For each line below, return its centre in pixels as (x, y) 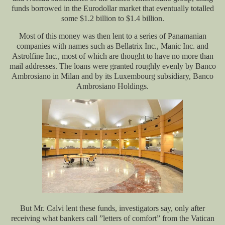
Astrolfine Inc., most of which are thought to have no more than (113, 56)
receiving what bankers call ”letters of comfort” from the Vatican (113, 218)
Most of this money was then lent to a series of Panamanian (113, 36)
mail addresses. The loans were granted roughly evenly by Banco (113, 66)
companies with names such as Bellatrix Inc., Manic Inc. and (113, 46)
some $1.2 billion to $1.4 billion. (113, 18)
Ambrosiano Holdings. (113, 86)
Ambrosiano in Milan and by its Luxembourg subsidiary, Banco (113, 76)
